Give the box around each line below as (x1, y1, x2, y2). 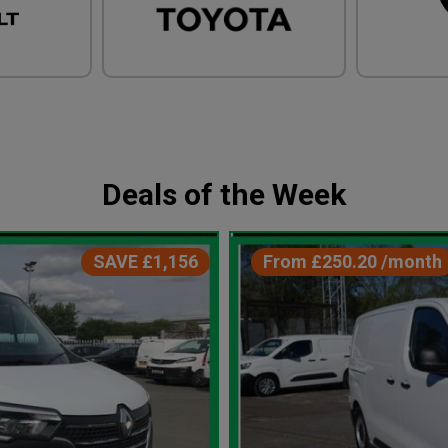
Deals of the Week (102, 176, 346, 212)
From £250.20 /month (263, 250, 442, 272)
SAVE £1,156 (93, 250, 198, 272)
